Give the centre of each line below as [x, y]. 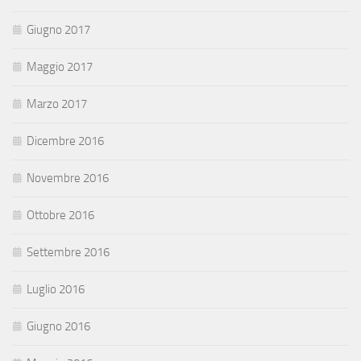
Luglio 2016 [56, 290]
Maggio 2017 [60, 67]
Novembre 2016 [68, 178]
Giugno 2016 [58, 327]
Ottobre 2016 [60, 216]
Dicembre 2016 [65, 141]
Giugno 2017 [58, 30]
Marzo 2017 [57, 104]
